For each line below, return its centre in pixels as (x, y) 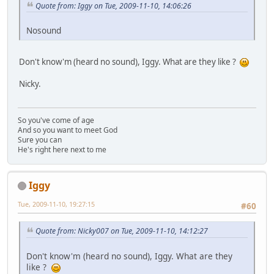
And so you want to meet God (68, 130)
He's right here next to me (62, 149)
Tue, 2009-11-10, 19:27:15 (56, 204)
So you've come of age (56, 120)
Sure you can (40, 139)
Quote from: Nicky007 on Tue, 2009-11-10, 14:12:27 (122, 231)
